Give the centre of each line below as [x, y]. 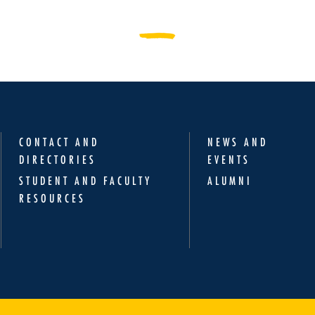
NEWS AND [237, 142]
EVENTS [229, 159]
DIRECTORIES [58, 159]
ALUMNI [230, 180]
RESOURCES [53, 198]
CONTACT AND [59, 142]
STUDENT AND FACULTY [86, 180]
